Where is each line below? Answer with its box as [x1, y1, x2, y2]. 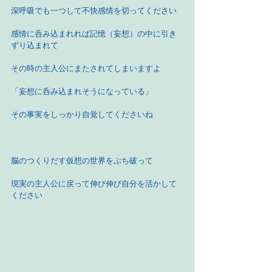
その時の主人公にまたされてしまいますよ [11, 64, 161, 73]
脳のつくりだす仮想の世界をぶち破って [11, 156, 153, 165]
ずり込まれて [11, 41, 58, 50]
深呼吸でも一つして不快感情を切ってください [11, 6, 177, 15]
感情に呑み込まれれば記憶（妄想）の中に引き [11, 29, 177, 38]
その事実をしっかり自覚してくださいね [11, 110, 153, 119]
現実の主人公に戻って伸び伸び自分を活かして [11, 179, 177, 188]
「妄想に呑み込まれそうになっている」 [11, 87, 153, 96]
